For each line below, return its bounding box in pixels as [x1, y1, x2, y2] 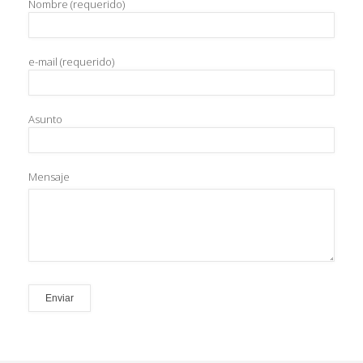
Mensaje [28, 169, 70, 185]
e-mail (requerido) [28, 54, 114, 70]
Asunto [28, 112, 62, 127]
